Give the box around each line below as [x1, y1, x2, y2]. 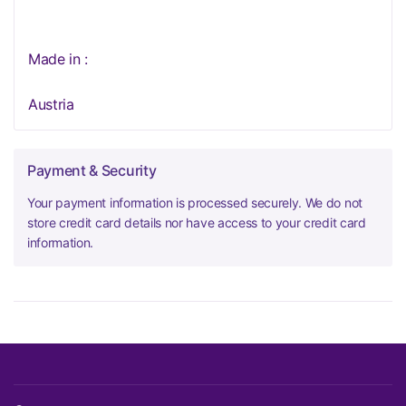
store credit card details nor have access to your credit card [27, 215, 366, 230]
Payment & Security [27, 161, 157, 179]
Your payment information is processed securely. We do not [27, 195, 362, 210]
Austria [28, 95, 74, 113]
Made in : [28, 50, 89, 68]
